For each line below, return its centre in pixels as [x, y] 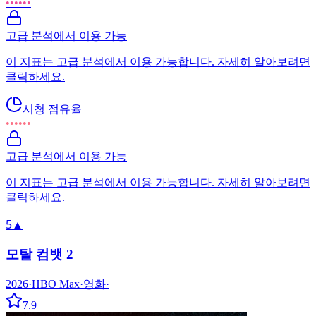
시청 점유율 [52, 109]
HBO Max [56, 284]
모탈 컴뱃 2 [39, 254]
